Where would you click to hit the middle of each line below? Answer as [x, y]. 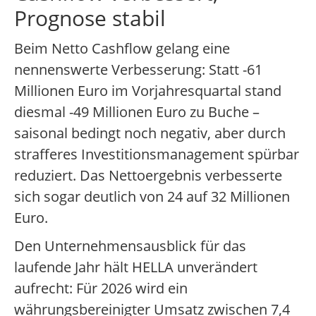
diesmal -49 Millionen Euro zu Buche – [137, 112]
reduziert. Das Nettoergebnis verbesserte [148, 176]
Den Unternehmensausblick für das [130, 246]
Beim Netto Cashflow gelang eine [122, 49]
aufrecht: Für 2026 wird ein [101, 288]
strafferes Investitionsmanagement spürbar [157, 154]
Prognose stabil [90, 18]
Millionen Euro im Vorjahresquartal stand [148, 91]
